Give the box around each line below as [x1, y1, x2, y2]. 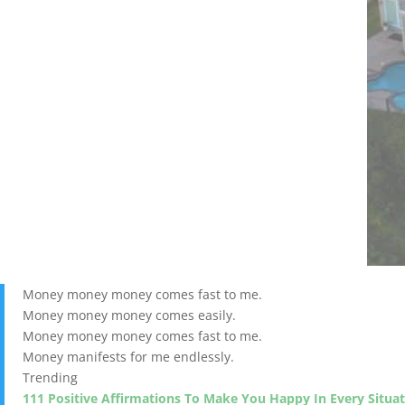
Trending [23, 369, 78, 386]
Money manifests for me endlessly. [23, 348, 234, 365]
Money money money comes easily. [23, 306, 236, 324]
